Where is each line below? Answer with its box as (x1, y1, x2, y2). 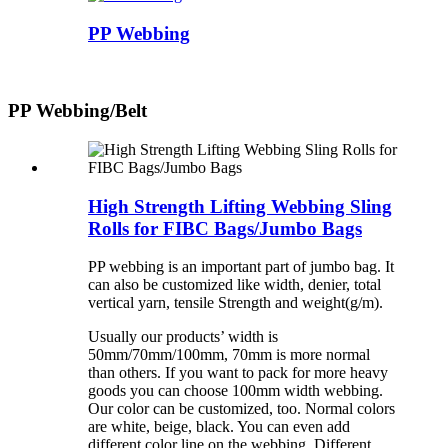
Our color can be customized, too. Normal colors (88, 400, 395, 418)
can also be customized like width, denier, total (88, 276, 381, 294)
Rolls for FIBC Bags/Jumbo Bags (88, 217, 362, 239)
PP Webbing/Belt (8, 100, 147, 122)
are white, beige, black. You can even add (88, 418, 350, 436)
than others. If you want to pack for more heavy (88, 364, 388, 382)
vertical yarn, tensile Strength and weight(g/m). (88, 294, 383, 312)
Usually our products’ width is (88, 328, 278, 346)
